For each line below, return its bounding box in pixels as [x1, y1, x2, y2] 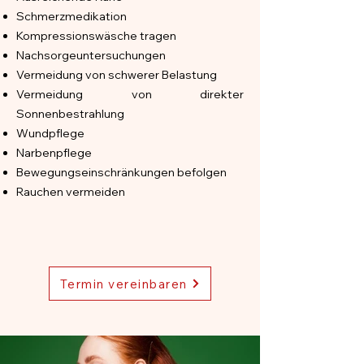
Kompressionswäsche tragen [16, 28, 176, 43]
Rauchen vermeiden [16, 184, 125, 199]
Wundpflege [16, 126, 84, 141]
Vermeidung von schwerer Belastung [16, 67, 217, 82]
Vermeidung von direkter [16, 87, 244, 102]
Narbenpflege [16, 145, 92, 160]
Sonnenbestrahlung [16, 106, 124, 121]
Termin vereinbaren [59, 275, 188, 292]
